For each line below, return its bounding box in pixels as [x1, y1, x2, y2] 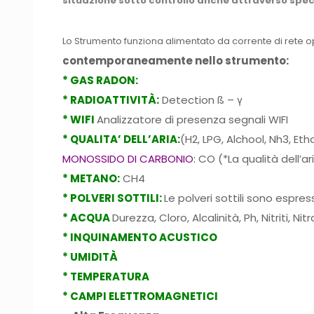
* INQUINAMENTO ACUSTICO [62, 229, 218, 245]
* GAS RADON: [62, 72, 139, 88]
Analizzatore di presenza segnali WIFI [97, 111, 289, 127]
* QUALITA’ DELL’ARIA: [62, 131, 181, 146]
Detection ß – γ [162, 92, 243, 107]
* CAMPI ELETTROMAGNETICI [62, 288, 219, 303]
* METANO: [62, 170, 121, 186]
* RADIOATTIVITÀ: [62, 92, 160, 107]
